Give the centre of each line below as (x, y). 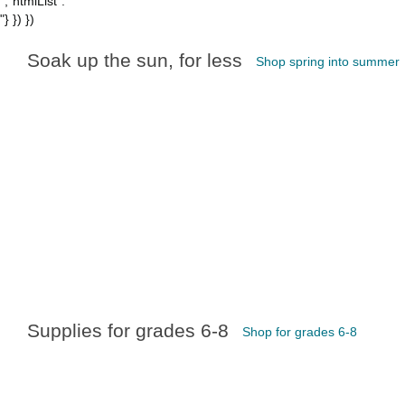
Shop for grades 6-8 (300, 332)
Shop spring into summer (328, 61)
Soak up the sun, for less (135, 60)
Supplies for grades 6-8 (128, 330)
